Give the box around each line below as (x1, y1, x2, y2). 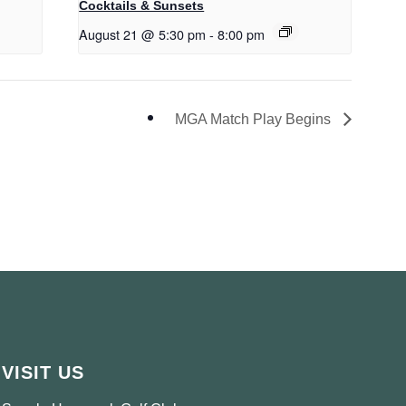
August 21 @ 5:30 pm (79, 24, 207, 43)
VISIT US (2, 362, 85, 382)
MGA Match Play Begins (175, 111, 334, 127)
